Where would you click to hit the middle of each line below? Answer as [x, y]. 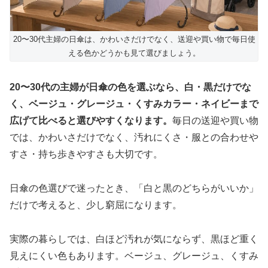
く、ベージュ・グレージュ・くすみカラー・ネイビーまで [134, 104]
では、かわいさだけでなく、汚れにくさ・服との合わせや [134, 138]
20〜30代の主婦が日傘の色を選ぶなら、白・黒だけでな [130, 87]
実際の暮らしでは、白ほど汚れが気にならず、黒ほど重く [134, 239]
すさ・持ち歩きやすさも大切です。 [86, 154]
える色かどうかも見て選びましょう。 [134, 53]
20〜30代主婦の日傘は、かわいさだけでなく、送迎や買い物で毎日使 [134, 39]
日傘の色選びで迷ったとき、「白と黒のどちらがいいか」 [134, 188]
